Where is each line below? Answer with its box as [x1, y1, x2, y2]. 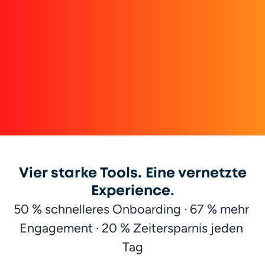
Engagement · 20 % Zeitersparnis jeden [19, 220, 243, 235]
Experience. [91, 181, 174, 200]
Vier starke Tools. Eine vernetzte [18, 163, 247, 182]
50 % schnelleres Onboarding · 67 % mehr [13, 201, 249, 216]
